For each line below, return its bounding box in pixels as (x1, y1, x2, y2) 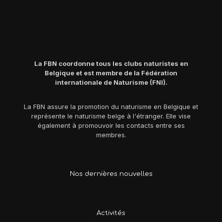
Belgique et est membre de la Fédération (45, 69, 177, 77)
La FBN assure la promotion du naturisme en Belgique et (24, 103, 198, 111)
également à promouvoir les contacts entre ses (37, 121, 185, 129)
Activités (97, 210, 125, 217)
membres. (96, 131, 126, 139)
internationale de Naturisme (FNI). (55, 78, 167, 86)
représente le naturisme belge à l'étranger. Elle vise (31, 112, 191, 120)
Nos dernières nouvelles (69, 170, 153, 177)
